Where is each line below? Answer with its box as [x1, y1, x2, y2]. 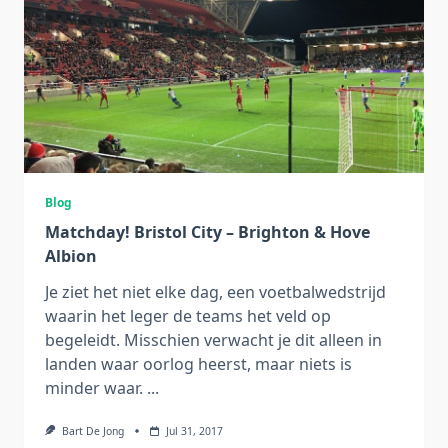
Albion [45, 245, 97, 267]
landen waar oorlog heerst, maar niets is [45, 353, 352, 375]
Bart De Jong [61, 424, 124, 438]
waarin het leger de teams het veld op [45, 305, 331, 327]
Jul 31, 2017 [165, 424, 223, 438]
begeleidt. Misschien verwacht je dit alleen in [45, 329, 382, 351]
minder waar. [45, 377, 143, 399]
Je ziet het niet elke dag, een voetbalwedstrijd [45, 281, 386, 303]
